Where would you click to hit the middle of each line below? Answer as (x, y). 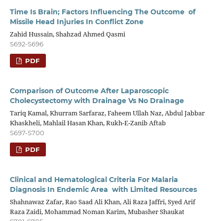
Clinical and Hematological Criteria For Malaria (94, 179)
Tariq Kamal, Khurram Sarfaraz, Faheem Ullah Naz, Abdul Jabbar (107, 113)
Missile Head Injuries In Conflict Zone (76, 21)
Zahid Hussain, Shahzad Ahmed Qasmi (67, 34)
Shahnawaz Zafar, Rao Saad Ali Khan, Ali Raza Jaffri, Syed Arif (102, 202)
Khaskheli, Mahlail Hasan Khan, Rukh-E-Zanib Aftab (88, 123)
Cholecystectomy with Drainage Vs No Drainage (97, 100)
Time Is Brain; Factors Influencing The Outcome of (102, 12)
